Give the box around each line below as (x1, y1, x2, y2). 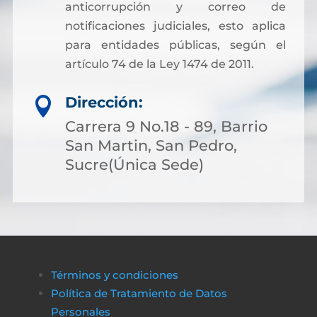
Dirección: (65, 93, 143, 111)
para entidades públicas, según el (64, 38, 286, 52)
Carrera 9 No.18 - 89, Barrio (65, 117, 267, 135)
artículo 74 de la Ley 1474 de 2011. (64, 57, 254, 71)
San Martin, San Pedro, (65, 137, 237, 154)
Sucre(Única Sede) (65, 156, 204, 173)
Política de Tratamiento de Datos (50, 287, 227, 300)
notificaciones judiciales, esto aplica (64, 19, 286, 33)
